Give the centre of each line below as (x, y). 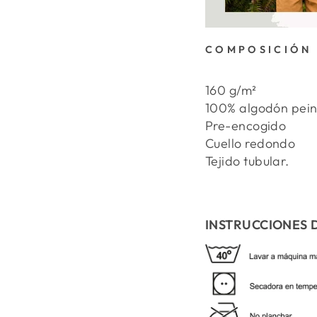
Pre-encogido (246, 126)
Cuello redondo (250, 144)
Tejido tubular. (247, 161)
